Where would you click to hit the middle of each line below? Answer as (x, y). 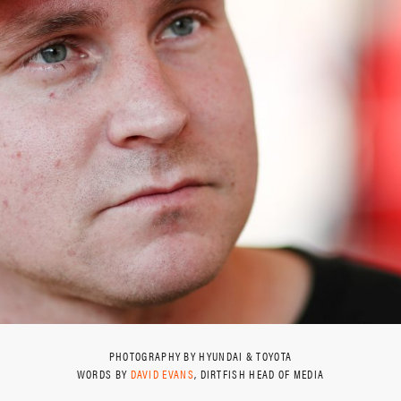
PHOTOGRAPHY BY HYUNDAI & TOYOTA (200, 355)
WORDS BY (103, 373)
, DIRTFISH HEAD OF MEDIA (259, 373)
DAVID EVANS (162, 373)
